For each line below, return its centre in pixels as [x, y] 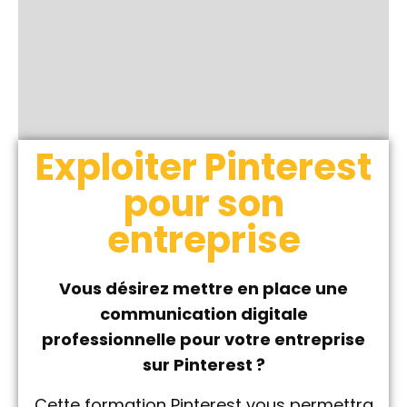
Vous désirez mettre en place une [203, 288]
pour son [203, 203]
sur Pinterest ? [203, 365]
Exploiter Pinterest [203, 167]
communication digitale [203, 314]
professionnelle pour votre [158, 339]
